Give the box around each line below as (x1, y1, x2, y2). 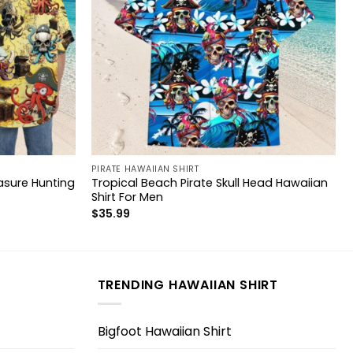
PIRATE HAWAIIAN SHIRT (91, 162, 199, 175)
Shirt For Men (91, 189, 163, 206)
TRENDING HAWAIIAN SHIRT (97, 275, 278, 294)
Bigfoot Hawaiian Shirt (97, 321, 232, 340)
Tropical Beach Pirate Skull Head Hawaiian (91, 175, 328, 191)
